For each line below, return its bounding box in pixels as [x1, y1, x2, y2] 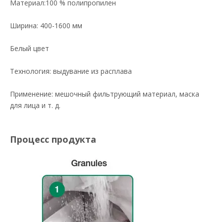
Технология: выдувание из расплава [10, 66, 132, 76]
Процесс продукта [10, 133, 96, 145]
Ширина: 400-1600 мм [10, 21, 82, 30]
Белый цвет [10, 44, 49, 53]
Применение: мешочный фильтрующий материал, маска [10, 89, 199, 99]
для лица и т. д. [10, 101, 60, 110]
